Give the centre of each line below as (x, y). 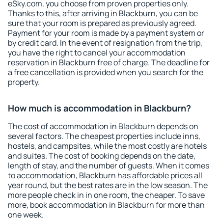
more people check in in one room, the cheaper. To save (106, 195)
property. (24, 82)
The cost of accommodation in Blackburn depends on (103, 126)
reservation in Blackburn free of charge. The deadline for (109, 62)
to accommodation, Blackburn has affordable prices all (105, 175)
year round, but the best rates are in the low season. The (108, 185)
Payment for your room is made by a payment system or (106, 33)
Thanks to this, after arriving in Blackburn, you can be (103, 13)
